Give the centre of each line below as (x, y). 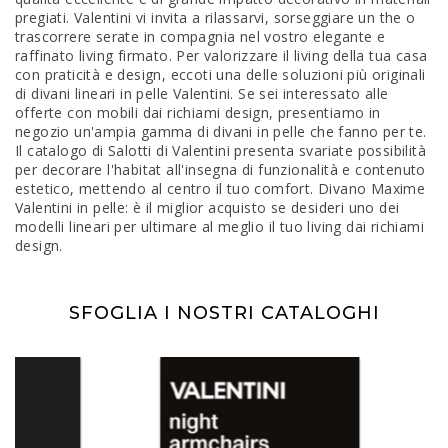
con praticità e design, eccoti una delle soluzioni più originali (220, 75)
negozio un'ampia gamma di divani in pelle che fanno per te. (221, 132)
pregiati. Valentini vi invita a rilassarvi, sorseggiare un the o (215, 18)
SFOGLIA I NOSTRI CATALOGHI (224, 313)
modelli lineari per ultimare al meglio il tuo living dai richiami (219, 227)
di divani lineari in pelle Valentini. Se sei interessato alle (202, 94)
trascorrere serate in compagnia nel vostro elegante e (200, 37)
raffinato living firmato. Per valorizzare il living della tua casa (221, 56)
